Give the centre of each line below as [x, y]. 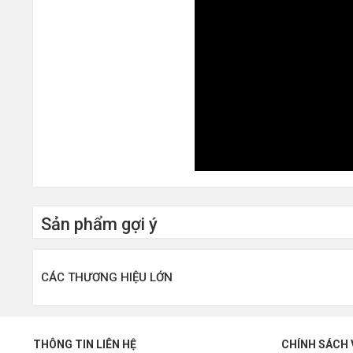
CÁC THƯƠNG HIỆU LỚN [107, 277]
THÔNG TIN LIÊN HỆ [85, 344]
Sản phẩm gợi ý [99, 224]
